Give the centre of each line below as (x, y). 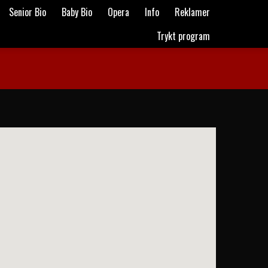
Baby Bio (77, 12)
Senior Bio (28, 12)
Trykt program (183, 36)
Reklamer (192, 12)
